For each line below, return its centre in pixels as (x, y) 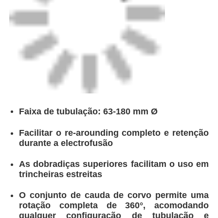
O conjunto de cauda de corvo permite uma (114, 195)
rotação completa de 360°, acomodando (114, 205)
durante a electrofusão (66, 143)
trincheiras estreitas (61, 174)
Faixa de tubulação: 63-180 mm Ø (89, 112)
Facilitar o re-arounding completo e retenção (114, 133)
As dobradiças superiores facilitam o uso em (114, 164)
